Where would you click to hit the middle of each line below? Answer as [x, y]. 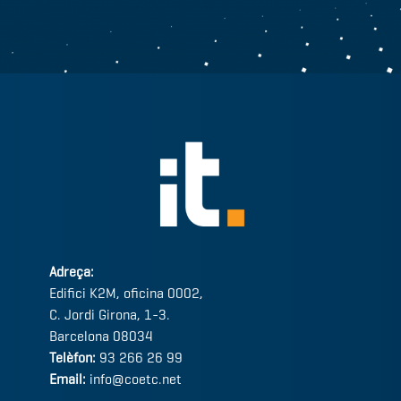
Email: [68, 380]
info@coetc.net [134, 380]
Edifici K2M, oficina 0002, [126, 294]
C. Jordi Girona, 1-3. [110, 315]
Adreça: [72, 272]
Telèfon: [73, 358]
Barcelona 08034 [101, 337]
